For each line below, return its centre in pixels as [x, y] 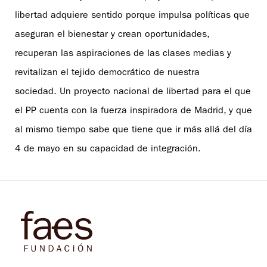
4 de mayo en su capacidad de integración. [108, 149]
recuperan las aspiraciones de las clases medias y [123, 54]
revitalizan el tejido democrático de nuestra [107, 73]
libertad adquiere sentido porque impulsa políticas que [132, 16]
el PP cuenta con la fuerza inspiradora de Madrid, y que [133, 111]
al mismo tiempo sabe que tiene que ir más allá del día [133, 130]
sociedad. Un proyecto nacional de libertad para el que [133, 92]
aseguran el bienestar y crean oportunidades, [112, 35]
